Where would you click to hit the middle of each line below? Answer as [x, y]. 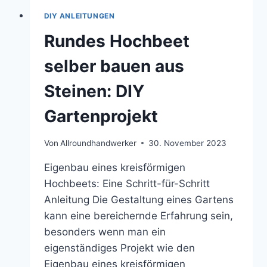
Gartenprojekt [101, 117]
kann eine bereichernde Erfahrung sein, [138, 215]
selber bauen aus [114, 66]
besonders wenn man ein [105, 232]
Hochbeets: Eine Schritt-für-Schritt [127, 183]
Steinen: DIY [94, 91]
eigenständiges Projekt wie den [119, 248]
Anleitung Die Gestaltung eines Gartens [139, 199]
